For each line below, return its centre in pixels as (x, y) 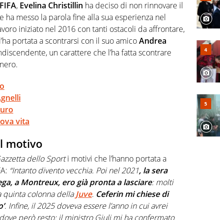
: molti (163, 182)
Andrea (153, 41)
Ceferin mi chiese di (131, 194)
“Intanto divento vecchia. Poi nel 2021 (73, 170)
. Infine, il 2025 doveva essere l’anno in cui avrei (86, 206)
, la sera (153, 170)
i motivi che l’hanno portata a (116, 158)
